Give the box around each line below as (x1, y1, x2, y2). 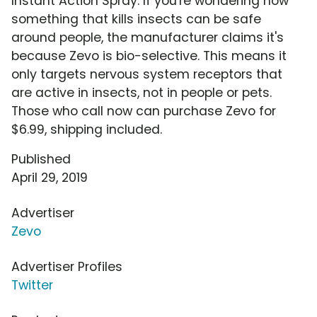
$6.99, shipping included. (11, 121, 162, 139)
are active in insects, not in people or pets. (11, 84, 272, 102)
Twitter (11, 277, 53, 294)
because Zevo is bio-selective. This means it (11, 47, 287, 65)
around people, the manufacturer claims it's (11, 29, 284, 47)
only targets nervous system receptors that (11, 66, 282, 83)
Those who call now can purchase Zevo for (11, 103, 276, 120)
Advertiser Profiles (11, 258, 122, 276)
